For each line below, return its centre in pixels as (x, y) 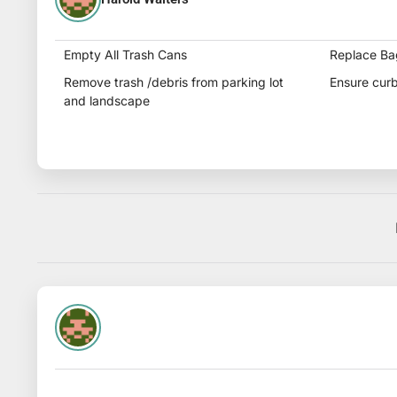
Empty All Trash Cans (125, 55)
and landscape (107, 101)
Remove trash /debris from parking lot (174, 82)
